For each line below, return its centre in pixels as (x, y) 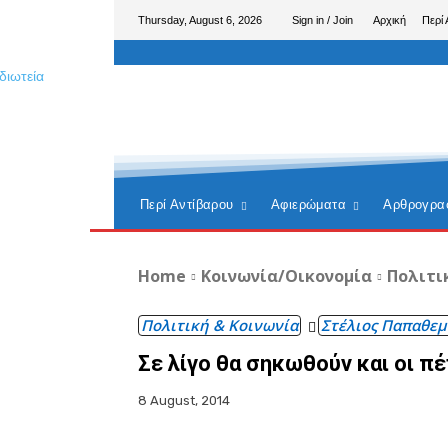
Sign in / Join (322, 19)
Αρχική (389, 19)
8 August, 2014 (184, 401)
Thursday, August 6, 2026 (200, 19)
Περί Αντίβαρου (187, 204)
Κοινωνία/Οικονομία (286, 276)
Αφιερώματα (309, 204)
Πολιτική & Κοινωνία (219, 325)
